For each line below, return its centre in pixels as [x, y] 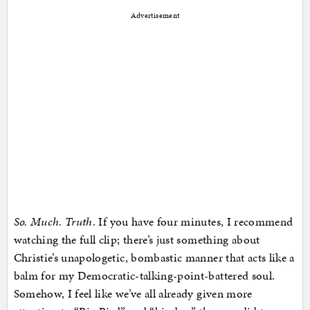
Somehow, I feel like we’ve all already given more [133, 294]
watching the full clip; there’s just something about [137, 240]
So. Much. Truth [53, 222]
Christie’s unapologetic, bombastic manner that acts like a [154, 258]
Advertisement [155, 16]
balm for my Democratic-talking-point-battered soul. [144, 276]
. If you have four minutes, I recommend [193, 222]
